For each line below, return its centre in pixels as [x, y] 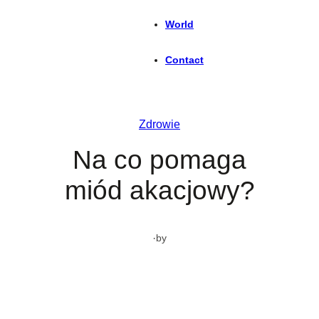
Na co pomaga [159, 160]
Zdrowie [159, 124]
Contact [184, 60]
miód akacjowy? [159, 190]
